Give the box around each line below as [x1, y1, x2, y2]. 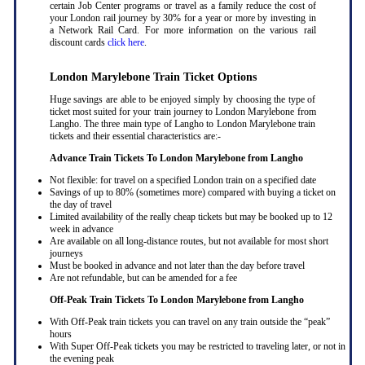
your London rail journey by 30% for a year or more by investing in [49, 12, 316, 24]
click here [107, 37, 144, 49]
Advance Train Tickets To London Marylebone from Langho [49, 152, 303, 165]
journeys [49, 248, 83, 260]
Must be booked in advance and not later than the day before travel [49, 260, 305, 272]
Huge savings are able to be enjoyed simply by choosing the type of [49, 94, 316, 106]
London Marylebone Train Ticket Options [49, 71, 257, 84]
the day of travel [49, 199, 112, 211]
